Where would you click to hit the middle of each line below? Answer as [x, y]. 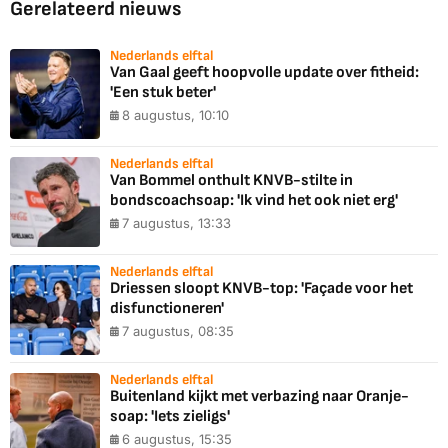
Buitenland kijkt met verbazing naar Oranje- [259, 397]
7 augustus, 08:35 [178, 331]
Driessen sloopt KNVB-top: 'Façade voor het [261, 289]
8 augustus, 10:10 [175, 115]
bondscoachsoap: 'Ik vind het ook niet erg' [254, 201]
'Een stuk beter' [163, 93]
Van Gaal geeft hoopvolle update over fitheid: [264, 73]
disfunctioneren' [167, 309]
